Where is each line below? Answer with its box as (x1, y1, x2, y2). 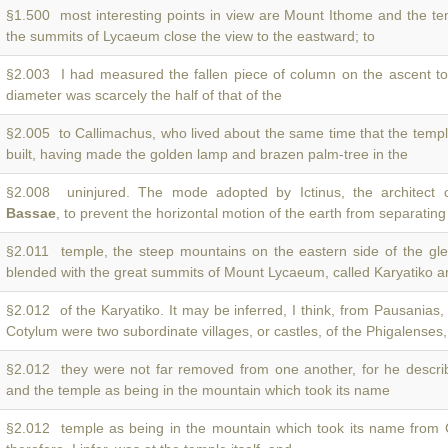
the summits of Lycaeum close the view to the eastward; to (6, 28, 375, 44)
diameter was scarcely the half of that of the (6, 87, 282, 103)
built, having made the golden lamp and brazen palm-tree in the (6, 146, 408, 162)
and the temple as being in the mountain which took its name (6, 382, 390, 398)
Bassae (6, 205, 56, 221)
